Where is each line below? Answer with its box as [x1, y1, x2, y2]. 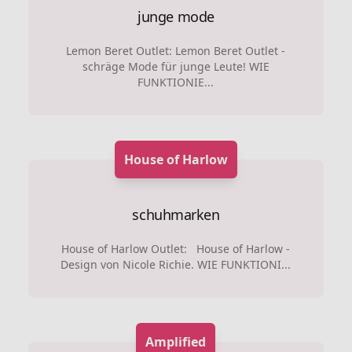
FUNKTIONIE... [137, 75, 214, 90]
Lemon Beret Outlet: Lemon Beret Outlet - [66, 43, 286, 58]
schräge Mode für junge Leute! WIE [82, 59, 269, 74]
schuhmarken [132, 205, 220, 224]
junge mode [137, 7, 214, 26]
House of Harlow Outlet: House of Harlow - [61, 241, 291, 256]
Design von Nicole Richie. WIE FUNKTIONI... [60, 257, 291, 272]
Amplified [145, 333, 207, 350]
